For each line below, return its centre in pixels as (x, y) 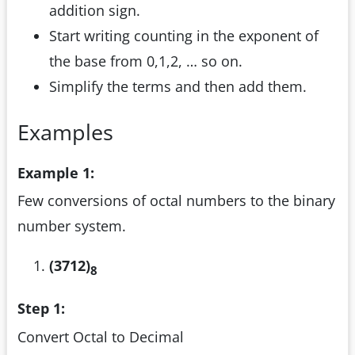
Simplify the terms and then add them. (178, 87)
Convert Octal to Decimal (101, 336)
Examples (65, 132)
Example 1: (56, 172)
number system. (72, 226)
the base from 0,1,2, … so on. (146, 61)
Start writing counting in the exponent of (184, 36)
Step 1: (41, 309)
